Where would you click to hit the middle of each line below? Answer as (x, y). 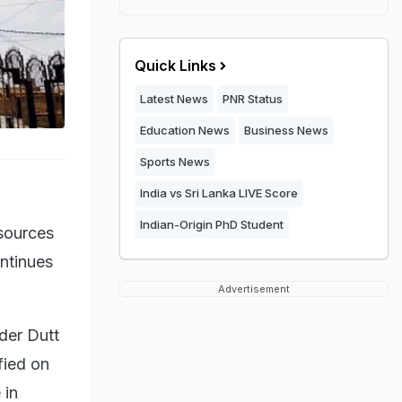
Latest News (174, 99)
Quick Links (175, 66)
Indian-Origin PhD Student (212, 224)
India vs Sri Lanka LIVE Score (219, 193)
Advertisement (254, 289)
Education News (185, 130)
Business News (286, 130)
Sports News (175, 162)
